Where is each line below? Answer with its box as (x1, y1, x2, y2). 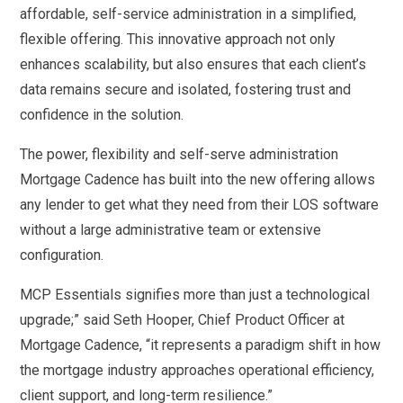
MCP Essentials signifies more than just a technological (20, 286, 371, 303)
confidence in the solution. (20, 106, 188, 123)
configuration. (20, 246, 108, 264)
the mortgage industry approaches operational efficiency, (20, 362, 375, 379)
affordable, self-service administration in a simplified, (20, 5, 357, 22)
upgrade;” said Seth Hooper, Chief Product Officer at (20, 311, 345, 328)
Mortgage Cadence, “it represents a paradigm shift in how (20, 336, 381, 354)
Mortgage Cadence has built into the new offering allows (20, 171, 376, 188)
